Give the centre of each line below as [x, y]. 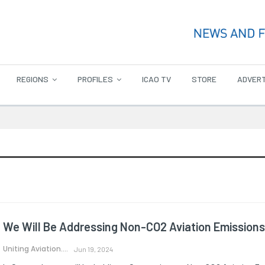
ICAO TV [156, 79]
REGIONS [33, 79]
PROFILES [95, 79]
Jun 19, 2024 [93, 249]
